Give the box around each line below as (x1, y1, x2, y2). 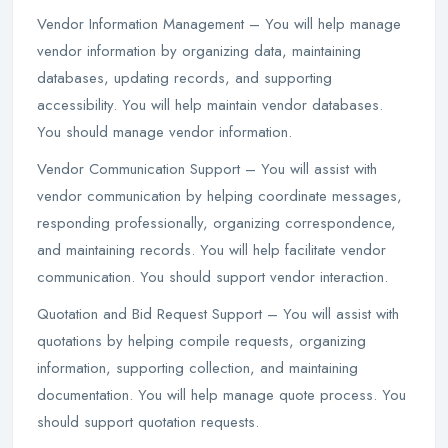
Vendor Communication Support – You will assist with (37, 158, 377, 180)
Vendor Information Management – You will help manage (37, 13, 401, 35)
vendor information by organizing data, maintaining (37, 40, 361, 62)
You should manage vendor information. (37, 121, 292, 143)
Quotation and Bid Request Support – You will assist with (37, 303, 399, 325)
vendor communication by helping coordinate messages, (37, 185, 402, 207)
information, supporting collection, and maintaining (37, 357, 358, 379)
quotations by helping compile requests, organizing (37, 330, 366, 352)
